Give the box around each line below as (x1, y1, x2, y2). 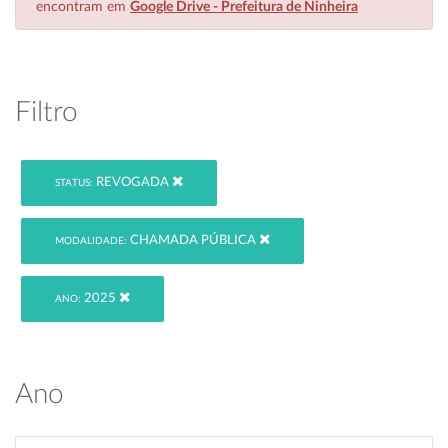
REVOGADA (93, 176, 173, 190)
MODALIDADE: (55, 236, 128, 247)
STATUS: (55, 178, 94, 189)
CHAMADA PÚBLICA (127, 234, 260, 248)
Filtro (15, 98, 78, 126)
